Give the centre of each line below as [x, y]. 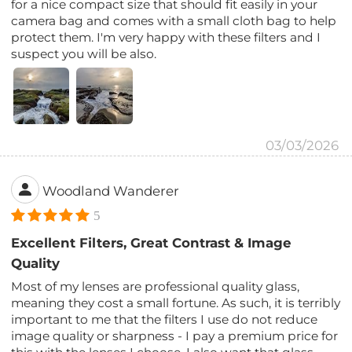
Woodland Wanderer [111, 191]
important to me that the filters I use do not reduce [165, 319]
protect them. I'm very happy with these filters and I [166, 37]
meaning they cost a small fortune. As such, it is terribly [176, 302]
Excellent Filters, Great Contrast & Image [152, 242]
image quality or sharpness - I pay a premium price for [175, 335]
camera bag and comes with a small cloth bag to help [174, 20]
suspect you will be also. [84, 53]
